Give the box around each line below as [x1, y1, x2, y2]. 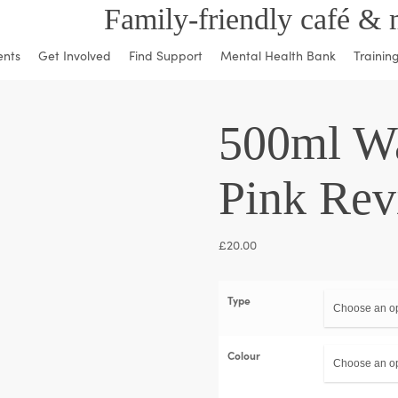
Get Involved [38, 46, 111, 64]
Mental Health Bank [220, 46, 336, 64]
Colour [227, 347, 260, 362]
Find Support [129, 46, 203, 64]
